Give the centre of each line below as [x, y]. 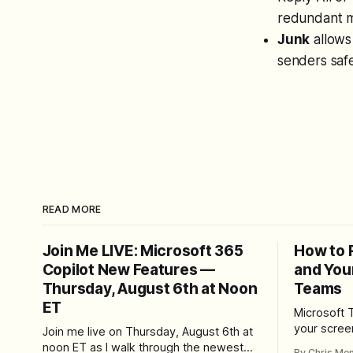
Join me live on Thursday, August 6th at [147, 331]
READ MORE [72, 209]
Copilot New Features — [128, 269]
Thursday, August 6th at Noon [150, 288]
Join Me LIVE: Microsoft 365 [143, 251]
